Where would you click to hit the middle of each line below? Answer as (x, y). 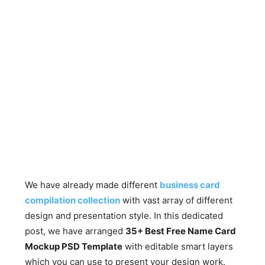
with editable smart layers (178, 246)
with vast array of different (177, 200)
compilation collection (73, 200)
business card (190, 185)
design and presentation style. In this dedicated (124, 216)
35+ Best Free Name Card (181, 231)
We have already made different (93, 185)
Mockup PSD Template (74, 246)
